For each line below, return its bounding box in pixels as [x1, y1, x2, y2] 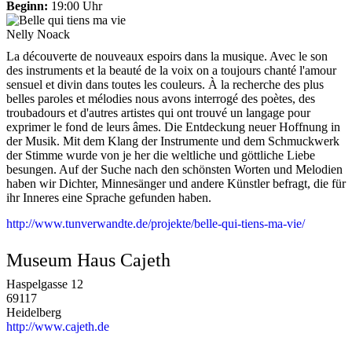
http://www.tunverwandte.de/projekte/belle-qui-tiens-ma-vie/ [6, 216, 305, 230]
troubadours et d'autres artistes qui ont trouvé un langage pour [6, 105, 310, 119]
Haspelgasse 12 [6, 277, 83, 291]
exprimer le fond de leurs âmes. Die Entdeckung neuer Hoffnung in [6, 119, 340, 134]
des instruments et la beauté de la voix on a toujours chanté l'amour [6, 63, 336, 77]
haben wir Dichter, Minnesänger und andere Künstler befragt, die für [6, 176, 346, 190]
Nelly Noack [6, 27, 70, 41]
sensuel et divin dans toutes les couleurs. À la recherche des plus [6, 77, 324, 91]
